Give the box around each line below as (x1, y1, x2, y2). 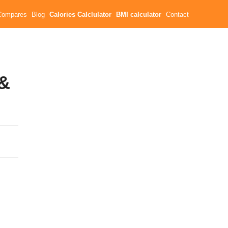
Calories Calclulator (49, 11, 112, 18)
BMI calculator (116, 11, 162, 18)
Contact (166, 11, 189, 18)
